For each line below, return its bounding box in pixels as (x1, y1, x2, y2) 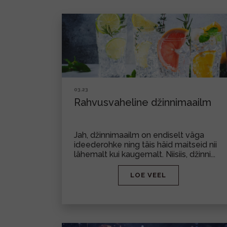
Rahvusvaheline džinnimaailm (74, 96, 211, 108)
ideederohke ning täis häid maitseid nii (74, 140, 217, 149)
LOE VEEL (130, 171, 166, 179)
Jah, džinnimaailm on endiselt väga (74, 130, 204, 140)
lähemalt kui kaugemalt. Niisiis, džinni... (74, 149, 215, 159)
